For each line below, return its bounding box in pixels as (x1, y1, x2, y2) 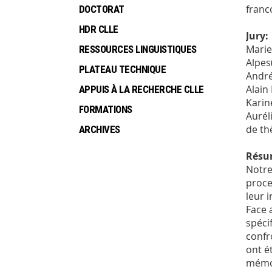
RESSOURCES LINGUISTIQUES (79, 43, 197, 56)
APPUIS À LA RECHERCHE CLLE (79, 83, 204, 96)
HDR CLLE (79, 23, 118, 36)
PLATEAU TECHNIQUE (79, 63, 166, 76)
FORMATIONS (79, 103, 132, 116)
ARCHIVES (79, 123, 120, 136)
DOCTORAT (79, 3, 124, 16)
